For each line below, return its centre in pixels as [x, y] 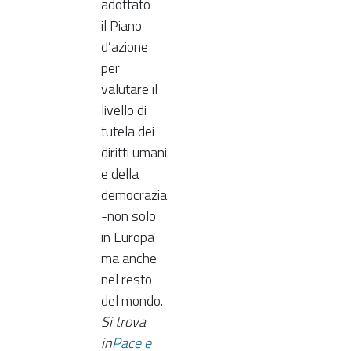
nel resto [127, 279]
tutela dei [128, 131]
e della [120, 173]
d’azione [125, 46]
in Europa [128, 237]
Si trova [123, 321]
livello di [124, 110]
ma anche [129, 258]
